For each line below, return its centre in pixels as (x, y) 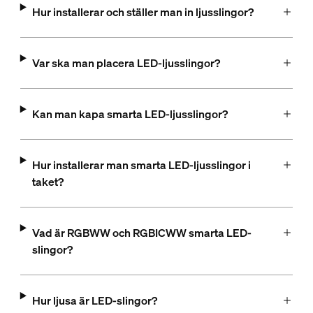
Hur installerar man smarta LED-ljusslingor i (141, 165)
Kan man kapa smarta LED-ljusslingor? (130, 114)
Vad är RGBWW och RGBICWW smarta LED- (141, 233)
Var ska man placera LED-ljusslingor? (126, 63)
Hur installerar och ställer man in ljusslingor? (143, 12)
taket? (48, 182)
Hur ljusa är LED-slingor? (94, 300)
